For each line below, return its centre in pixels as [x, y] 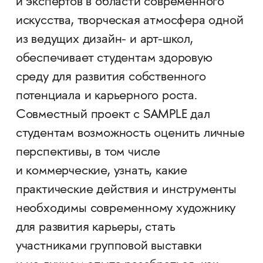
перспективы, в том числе [88, 153]
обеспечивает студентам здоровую [114, 59]
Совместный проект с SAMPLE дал [113, 115]
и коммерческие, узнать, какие [102, 171]
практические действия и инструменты [126, 190]
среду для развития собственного [111, 77]
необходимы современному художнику [126, 209]
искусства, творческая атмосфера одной [129, 21]
